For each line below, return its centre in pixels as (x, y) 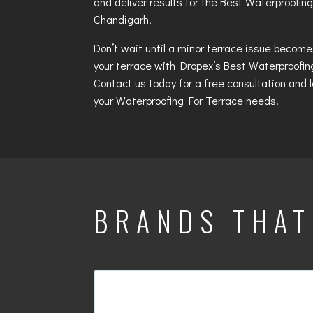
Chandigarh (122, 20)
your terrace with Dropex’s (159, 66)
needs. (261, 101)
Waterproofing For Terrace (180, 101)
